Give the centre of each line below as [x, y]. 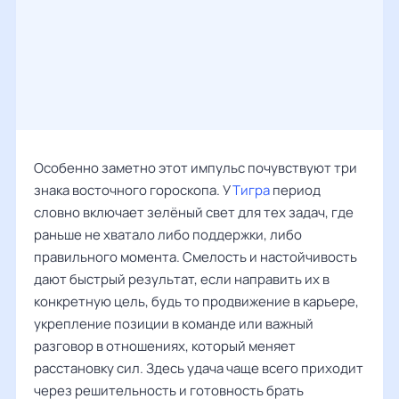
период [295, 190]
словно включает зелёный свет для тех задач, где [194, 212]
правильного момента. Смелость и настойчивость [195, 257]
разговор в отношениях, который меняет [165, 346]
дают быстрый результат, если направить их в [182, 279]
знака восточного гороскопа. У [133, 190]
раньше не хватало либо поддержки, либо [168, 235]
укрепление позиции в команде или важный [174, 324]
